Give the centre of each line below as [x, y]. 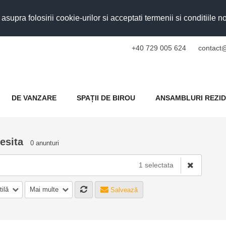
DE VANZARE [34, 98]
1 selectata [156, 165]
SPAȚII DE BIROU [106, 98]
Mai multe [44, 189]
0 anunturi [45, 143]
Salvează [123, 190]
